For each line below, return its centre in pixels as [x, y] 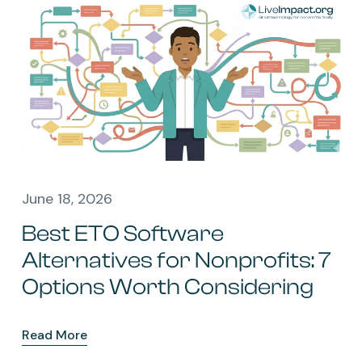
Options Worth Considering [168, 287]
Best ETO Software [123, 234]
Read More [55, 335]
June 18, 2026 [67, 199]
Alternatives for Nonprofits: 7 [176, 261]
